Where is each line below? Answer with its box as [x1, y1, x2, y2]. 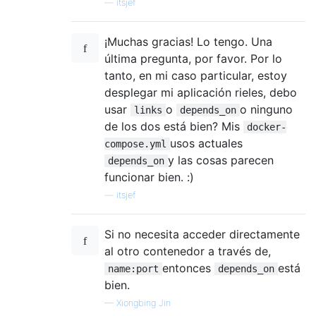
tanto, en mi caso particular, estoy [104, 68, 287, 83]
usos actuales [170, 136, 243, 151]
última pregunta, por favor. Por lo [104, 51, 282, 66]
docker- [247, 121, 286, 133]
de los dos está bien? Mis [104, 119, 243, 134]
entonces [162, 261, 214, 276]
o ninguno [240, 102, 293, 117]
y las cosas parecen [168, 153, 274, 168]
